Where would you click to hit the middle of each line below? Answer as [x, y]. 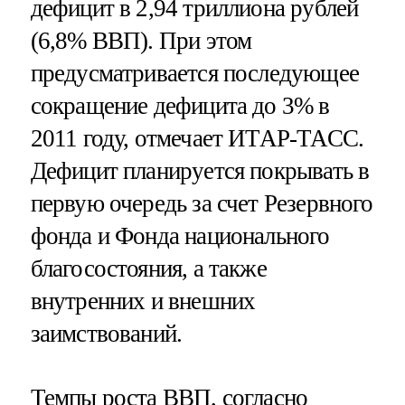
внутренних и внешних [143, 301]
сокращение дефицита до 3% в [180, 106]
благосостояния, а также [148, 269]
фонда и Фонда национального [180, 236]
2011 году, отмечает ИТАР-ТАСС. [197, 139]
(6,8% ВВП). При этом [141, 41]
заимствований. [106, 334]
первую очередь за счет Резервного [202, 204]
